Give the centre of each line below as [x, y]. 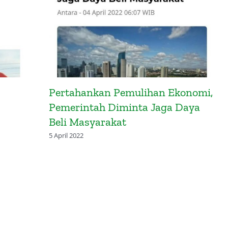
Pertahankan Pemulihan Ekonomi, [131, 92]
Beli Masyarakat [87, 122]
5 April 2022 [66, 135]
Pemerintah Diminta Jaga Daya [124, 107]
